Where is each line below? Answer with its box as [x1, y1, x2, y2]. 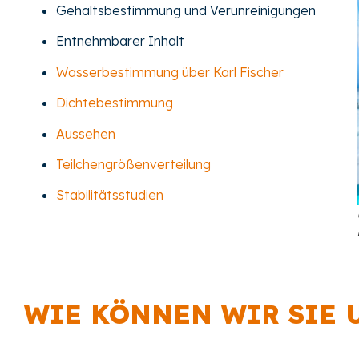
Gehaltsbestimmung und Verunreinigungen [56, 2, 316, 19]
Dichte [56, 95, 96, 111]
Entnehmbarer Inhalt [56, 33, 184, 50]
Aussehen [56, 125, 115, 142]
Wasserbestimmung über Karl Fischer [56, 63, 284, 80]
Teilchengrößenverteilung [56, 155, 211, 172]
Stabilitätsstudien [56, 187, 163, 204]
